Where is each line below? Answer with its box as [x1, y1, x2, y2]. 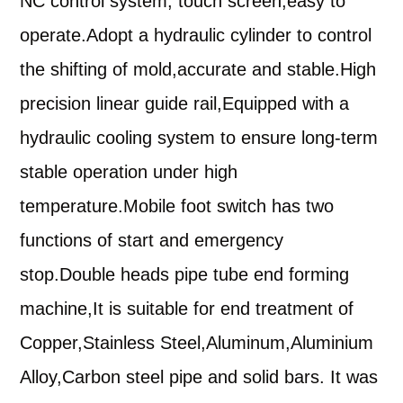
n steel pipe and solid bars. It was [111, 367, 379, 388]
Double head [59, 264, 161, 285]
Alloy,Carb [20, 367, 102, 388]
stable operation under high [20, 162, 238, 183]
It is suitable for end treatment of [93, 299, 354, 319]
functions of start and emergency [20, 230, 284, 251]
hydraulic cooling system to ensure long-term [20, 128, 379, 148]
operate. [20, 25, 87, 46]
